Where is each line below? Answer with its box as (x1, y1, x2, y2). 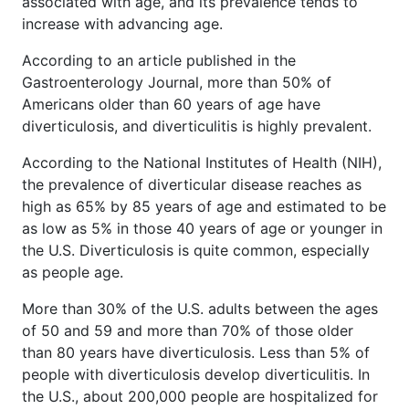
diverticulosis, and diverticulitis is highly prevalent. (22, 116, 372, 135)
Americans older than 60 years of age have (22, 94, 320, 113)
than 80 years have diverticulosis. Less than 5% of (22, 342, 370, 362)
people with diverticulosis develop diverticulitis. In (22, 364, 370, 383)
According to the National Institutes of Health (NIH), (22, 152, 382, 172)
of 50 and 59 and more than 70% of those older (22, 320, 353, 340)
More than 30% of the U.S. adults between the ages (22, 299, 378, 318)
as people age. (22, 262, 123, 281)
